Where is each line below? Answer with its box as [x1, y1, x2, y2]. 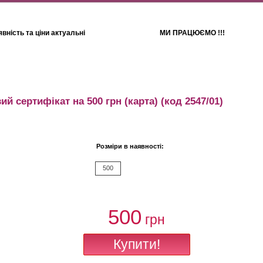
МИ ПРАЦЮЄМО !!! [160, 29, 225, 37]
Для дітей [51, 73, 96, 84]
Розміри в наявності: [96, 143, 164, 150]
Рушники [166, 73, 207, 84]
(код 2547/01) [158, 96, 223, 107]
